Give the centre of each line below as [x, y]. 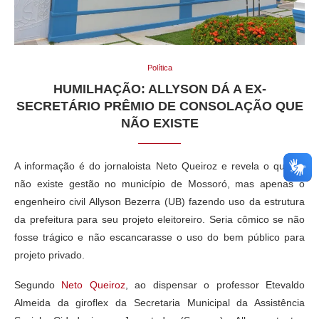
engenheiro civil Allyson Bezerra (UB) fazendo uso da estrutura [159, 201]
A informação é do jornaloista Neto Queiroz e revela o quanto [159, 166]
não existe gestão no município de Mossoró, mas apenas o [159, 183]
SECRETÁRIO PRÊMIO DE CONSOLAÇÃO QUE [159, 106]
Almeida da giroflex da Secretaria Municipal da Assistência [159, 302]
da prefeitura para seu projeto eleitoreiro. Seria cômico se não [159, 219]
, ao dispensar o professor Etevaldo [215, 284]
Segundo [38, 284]
